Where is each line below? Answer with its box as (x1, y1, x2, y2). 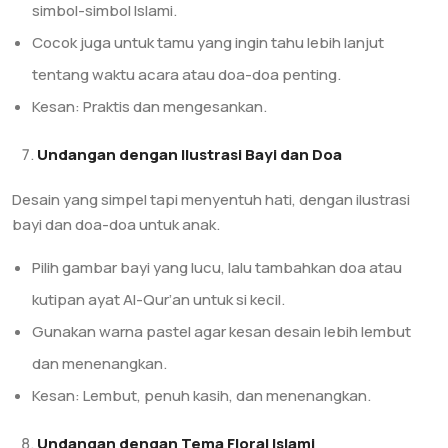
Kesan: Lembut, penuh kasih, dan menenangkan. (32, 385, 371, 406)
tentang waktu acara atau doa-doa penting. (32, 64, 341, 85)
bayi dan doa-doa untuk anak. (12, 214, 220, 235)
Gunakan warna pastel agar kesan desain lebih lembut (32, 321, 411, 342)
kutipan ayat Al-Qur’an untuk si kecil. (32, 289, 285, 310)
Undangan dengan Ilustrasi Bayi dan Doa (37, 144, 342, 165)
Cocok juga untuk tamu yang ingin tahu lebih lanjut (32, 32, 384, 53)
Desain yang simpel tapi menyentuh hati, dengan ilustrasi (12, 189, 410, 210)
